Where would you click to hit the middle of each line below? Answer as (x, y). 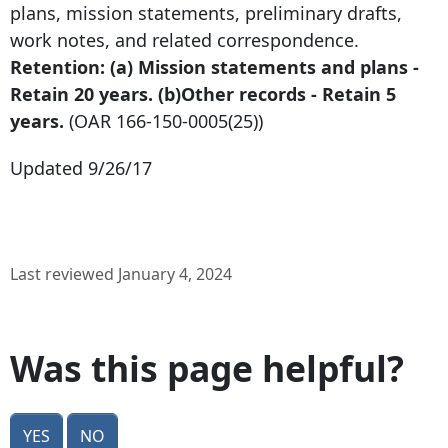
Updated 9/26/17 (81, 168)
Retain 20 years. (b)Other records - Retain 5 (203, 94)
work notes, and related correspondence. (184, 40)
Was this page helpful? (207, 368)
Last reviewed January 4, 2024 (121, 274)
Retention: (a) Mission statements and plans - (214, 67)
